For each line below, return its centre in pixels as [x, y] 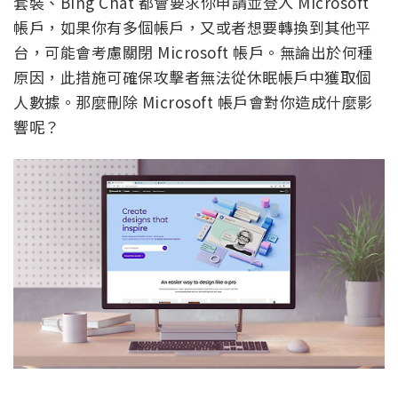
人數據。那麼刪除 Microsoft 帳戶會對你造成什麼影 [193, 102]
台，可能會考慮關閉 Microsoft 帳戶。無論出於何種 [193, 52]
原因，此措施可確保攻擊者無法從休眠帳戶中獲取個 [192, 77]
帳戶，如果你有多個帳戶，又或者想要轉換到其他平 [192, 28]
